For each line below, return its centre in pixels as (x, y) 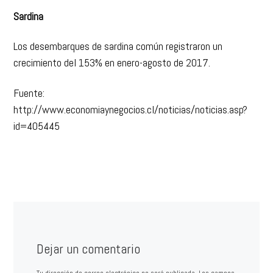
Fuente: (29, 93)
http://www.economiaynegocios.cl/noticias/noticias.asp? (131, 109)
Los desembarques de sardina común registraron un (118, 46)
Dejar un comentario (88, 249)
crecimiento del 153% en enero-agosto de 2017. (112, 63)
